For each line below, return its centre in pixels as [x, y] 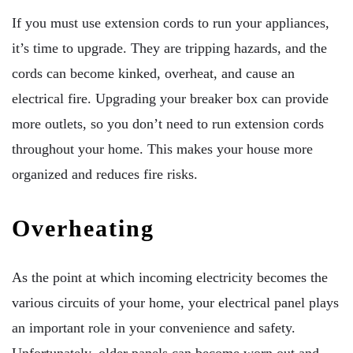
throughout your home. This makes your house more [162, 149]
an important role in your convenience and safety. [154, 328]
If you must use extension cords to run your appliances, [171, 23]
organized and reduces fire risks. [105, 175]
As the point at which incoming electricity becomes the [170, 278]
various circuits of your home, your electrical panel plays [175, 303]
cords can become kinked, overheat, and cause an [153, 74]
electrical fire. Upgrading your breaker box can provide [170, 99]
